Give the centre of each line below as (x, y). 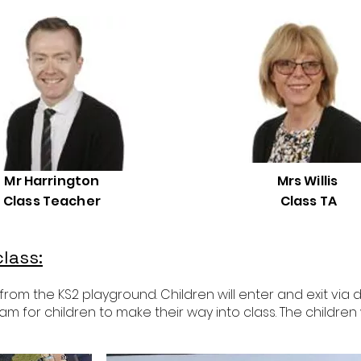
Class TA (309, 201)
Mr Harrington (53, 181)
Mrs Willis (309, 181)
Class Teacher (53, 201)
